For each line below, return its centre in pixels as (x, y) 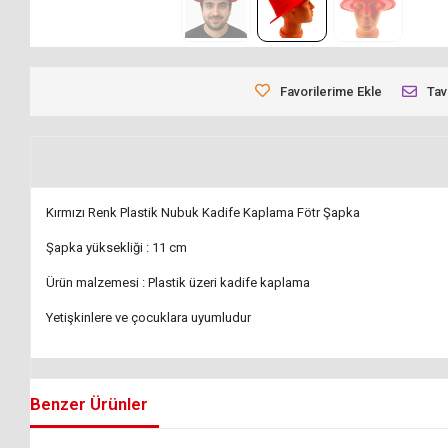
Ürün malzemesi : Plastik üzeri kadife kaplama (178, 283)
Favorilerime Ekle (331, 92)
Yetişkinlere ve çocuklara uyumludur (149, 318)
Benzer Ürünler (89, 403)
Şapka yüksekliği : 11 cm (117, 248)
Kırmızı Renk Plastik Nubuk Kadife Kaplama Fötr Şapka (203, 213)
